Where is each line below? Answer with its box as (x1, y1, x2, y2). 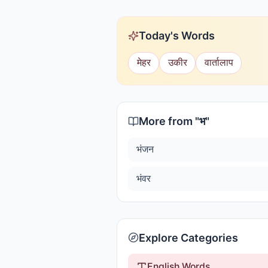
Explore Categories (139, 231, 238, 244)
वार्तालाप (204, 57, 233, 69)
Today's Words (139, 29, 215, 42)
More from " (139, 115, 199, 127)
